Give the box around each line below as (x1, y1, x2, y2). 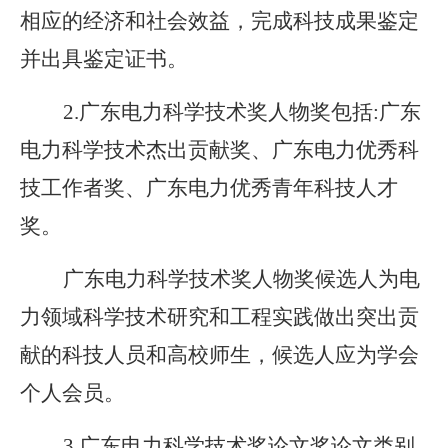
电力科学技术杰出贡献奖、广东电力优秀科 (20, 138, 419, 162)
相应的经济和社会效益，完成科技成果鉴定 (20, 9, 419, 33)
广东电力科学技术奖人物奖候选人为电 (63, 267, 420, 291)
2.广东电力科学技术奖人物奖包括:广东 (63, 100, 421, 124)
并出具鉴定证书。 (20, 47, 188, 71)
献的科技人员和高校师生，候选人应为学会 (20, 343, 419, 367)
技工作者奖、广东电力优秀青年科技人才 (20, 176, 398, 200)
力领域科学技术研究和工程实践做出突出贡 (20, 305, 419, 329)
